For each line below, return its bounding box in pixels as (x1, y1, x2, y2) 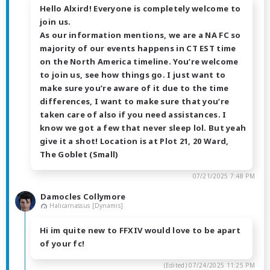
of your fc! (40, 237, 85, 249)
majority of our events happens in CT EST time (40, 42, 236, 54)
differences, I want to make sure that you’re (40, 95, 230, 107)
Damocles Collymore (40, 190, 126, 202)
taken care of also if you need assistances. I (40, 108, 227, 120)
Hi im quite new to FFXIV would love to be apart (40, 224, 241, 236)
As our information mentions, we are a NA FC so (40, 29, 241, 40)
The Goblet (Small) (40, 148, 119, 160)
